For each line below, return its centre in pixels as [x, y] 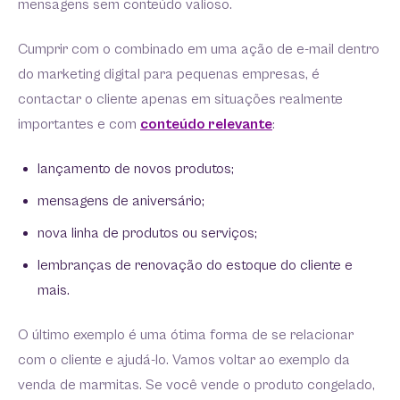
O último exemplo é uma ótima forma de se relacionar [186, 335]
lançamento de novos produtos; [136, 169]
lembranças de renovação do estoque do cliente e [195, 265]
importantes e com [79, 124]
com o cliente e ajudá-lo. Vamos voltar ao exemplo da [184, 360]
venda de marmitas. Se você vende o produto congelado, [196, 385]
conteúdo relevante [206, 124]
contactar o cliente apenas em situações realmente [180, 99]
